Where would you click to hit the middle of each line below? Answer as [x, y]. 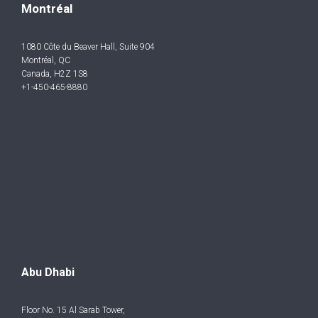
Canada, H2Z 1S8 [55, 74]
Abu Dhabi [48, 272]
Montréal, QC [46, 61]
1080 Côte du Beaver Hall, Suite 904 [88, 47]
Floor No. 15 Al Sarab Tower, [73, 311]
